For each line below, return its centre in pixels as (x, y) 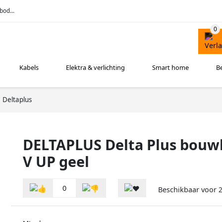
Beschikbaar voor (188, 190)
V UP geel (56, 161)
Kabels (29, 68)
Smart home (171, 68)
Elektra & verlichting (96, 68)
